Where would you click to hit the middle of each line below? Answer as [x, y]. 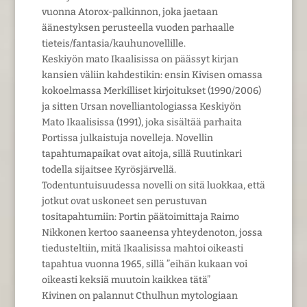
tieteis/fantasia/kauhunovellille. [113, 43]
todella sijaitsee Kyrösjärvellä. [109, 169]
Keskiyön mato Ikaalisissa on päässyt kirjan [140, 59]
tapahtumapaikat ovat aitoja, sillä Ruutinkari [142, 153]
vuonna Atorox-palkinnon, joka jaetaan [130, 12]
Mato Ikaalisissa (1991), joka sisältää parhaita [142, 122]
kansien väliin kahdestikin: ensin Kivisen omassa [152, 75]
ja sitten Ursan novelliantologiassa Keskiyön [141, 106]
